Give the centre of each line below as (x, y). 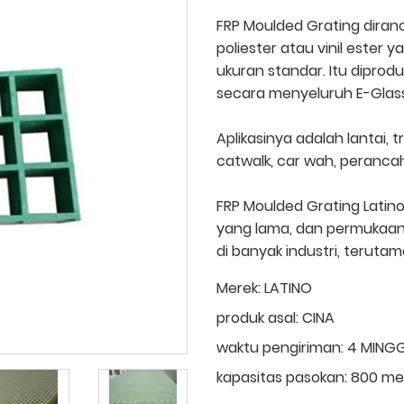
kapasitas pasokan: (282, 377)
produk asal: (257, 317)
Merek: (239, 288)
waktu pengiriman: (280, 347)
